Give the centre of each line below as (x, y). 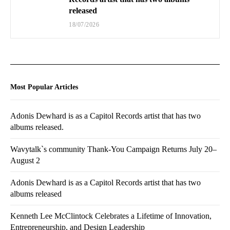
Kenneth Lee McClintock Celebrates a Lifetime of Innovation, (111, 216)
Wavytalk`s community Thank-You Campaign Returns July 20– (113, 149)
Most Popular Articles (44, 87)
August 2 (25, 161)
